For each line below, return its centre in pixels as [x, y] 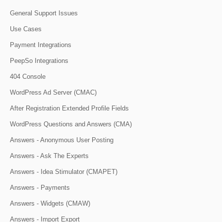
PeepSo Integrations [39, 61]
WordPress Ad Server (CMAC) [53, 93]
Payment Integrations [41, 45]
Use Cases [26, 29]
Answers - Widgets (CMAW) [50, 204]
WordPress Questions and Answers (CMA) [71, 124]
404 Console [28, 77]
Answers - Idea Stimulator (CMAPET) [64, 172]
